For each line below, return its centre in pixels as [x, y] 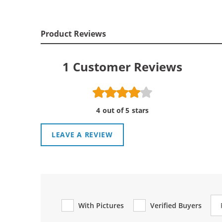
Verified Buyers [176, 205]
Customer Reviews [127, 66]
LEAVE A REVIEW [82, 134]
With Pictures [101, 205]
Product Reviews [74, 33]
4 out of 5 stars [122, 110]
